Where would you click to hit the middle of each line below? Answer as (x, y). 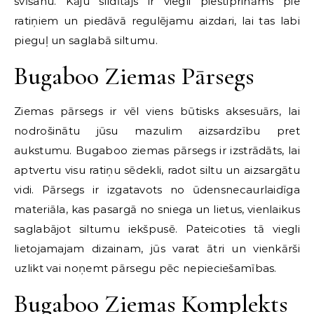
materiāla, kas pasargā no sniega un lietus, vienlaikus (157, 209)
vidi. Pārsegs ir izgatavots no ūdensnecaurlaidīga (157, 189)
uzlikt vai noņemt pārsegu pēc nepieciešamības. (145, 268)
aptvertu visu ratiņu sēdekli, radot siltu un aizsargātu (157, 170)
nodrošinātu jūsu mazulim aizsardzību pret (157, 130)
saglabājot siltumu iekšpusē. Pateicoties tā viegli (157, 228)
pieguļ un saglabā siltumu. (86, 40)
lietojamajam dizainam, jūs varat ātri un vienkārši (157, 248)
